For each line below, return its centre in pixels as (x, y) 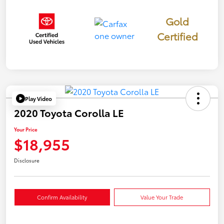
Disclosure (27, 160)
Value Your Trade (162, 197)
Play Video (38, 98)
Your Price (26, 129)
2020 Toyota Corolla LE (69, 113)
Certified (177, 36)
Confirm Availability (62, 197)
